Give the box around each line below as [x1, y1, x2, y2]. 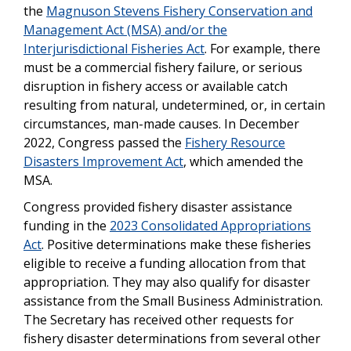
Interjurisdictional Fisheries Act [24, 39, 204, 57]
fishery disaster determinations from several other [24, 329, 320, 347]
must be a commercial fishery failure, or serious [24, 58, 302, 76]
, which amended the [183, 152, 303, 170]
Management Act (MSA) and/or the [24, 20, 227, 38]
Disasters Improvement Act [24, 152, 183, 170]
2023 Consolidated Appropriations [110, 216, 311, 234]
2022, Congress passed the [24, 133, 185, 151]
